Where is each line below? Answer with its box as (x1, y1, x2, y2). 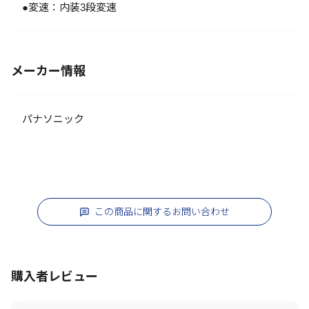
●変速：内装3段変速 (22, 1, 117, 13)
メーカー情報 (11, 64, 86, 78)
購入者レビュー (11, 270, 98, 283)
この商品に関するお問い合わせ (94, 206, 230, 217)
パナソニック (22, 113, 94, 125)
